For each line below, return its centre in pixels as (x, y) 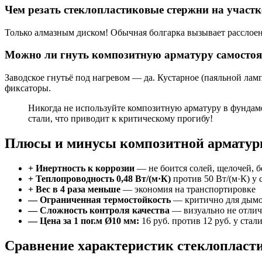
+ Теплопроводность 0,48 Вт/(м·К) (99, 178)
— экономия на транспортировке (188, 189)
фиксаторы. (28, 88)
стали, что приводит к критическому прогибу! (120, 119)
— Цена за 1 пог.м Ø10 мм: (84, 220)
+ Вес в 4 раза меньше (74, 189)
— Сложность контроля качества (99, 210)
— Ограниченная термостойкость (99, 199)
